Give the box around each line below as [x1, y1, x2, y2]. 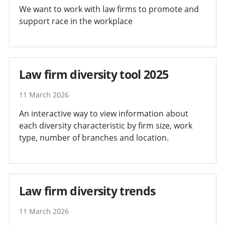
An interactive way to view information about [19, 107, 188, 119]
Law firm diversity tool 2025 [19, 66, 169, 82]
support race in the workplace [19, 15, 133, 27]
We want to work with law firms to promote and [19, 3, 199, 15]
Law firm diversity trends [19, 182, 156, 199]
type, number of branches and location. [19, 132, 169, 143]
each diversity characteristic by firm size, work [19, 120, 192, 131]
